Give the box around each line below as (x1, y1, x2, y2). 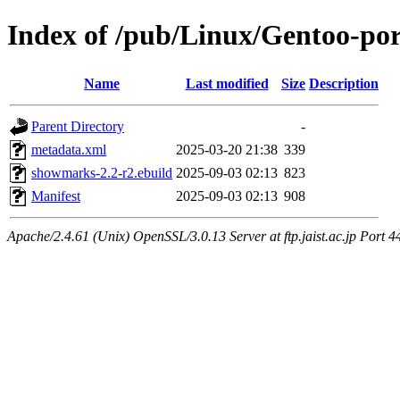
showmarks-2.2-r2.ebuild (31, 164, 172, 180)
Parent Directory (31, 118, 124, 134)
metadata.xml (31, 141, 106, 157)
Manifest (31, 187, 80, 204)
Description (309, 75, 379, 91)
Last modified (185, 75, 269, 91)
